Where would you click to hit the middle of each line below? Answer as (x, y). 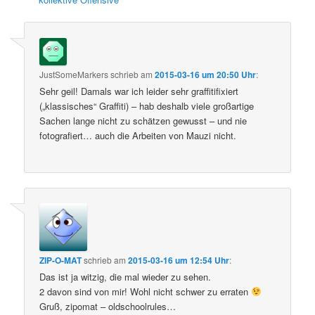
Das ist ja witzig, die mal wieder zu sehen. (126, 277)
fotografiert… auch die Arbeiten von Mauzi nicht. (138, 135)
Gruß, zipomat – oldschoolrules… (108, 307)
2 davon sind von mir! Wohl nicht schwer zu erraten (146, 292)
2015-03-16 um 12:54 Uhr (179, 261)
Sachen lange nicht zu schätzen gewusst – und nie (143, 120)
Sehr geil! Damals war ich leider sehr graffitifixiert (139, 91)
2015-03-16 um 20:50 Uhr (206, 74)
